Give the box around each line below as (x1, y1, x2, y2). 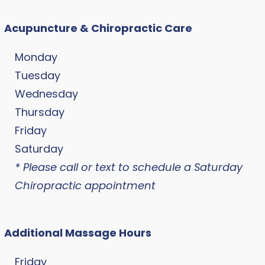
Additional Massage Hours (4, 225, 152, 240)
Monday (15, 49, 58, 64)
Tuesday (15, 67, 61, 83)
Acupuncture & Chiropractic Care (4, 20, 193, 35)
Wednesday (15, 86, 79, 101)
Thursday (15, 104, 65, 119)
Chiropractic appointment (15, 177, 156, 193)
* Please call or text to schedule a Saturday (15, 159, 243, 174)
